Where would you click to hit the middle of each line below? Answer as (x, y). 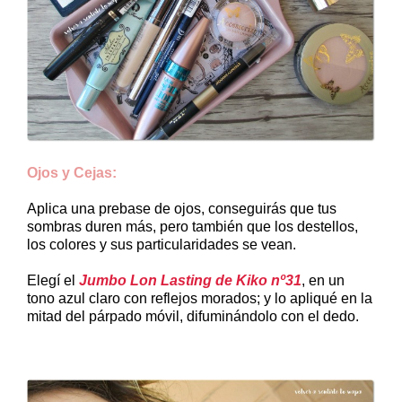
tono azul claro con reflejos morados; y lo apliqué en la (200, 298)
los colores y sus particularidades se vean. (162, 244)
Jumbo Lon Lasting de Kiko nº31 (190, 280)
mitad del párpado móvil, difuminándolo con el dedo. (193, 316)
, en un (323, 280)
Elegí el (53, 280)
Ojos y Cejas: (72, 172)
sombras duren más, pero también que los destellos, (192, 226)
